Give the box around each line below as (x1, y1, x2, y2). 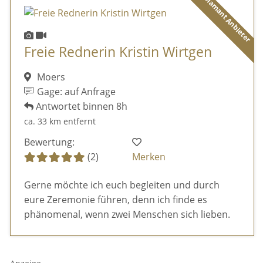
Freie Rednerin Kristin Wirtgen (23, 43, 212, 62)
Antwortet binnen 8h (33, 99, 127, 113)
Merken (132, 150, 166, 164)
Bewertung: (23, 136, 75, 149)
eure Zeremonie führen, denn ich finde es (23, 193, 207, 206)
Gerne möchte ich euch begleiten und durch (23, 178, 220, 191)
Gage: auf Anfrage (35, 85, 116, 98)
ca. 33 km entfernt (23, 115, 96, 127)
